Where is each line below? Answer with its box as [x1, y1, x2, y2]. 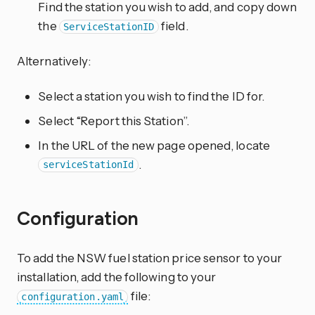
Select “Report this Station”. [38, 112, 189, 128]
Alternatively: [17, 53, 91, 68]
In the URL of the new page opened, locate [38, 137, 270, 153]
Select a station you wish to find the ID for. [38, 88, 265, 103]
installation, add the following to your [17, 269, 217, 284]
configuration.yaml [21, 290, 124, 302]
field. [159, 18, 188, 33]
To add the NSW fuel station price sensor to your [17, 250, 283, 265]
